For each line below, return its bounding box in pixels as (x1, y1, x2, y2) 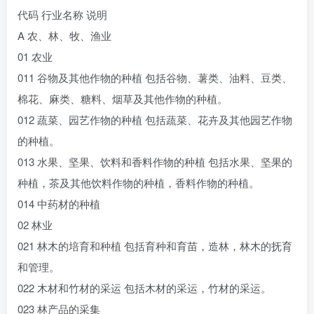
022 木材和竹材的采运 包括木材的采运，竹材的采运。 (18, 280, 271, 295)
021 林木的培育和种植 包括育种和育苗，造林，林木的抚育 (18, 238, 292, 253)
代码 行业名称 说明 (18, 7, 107, 22)
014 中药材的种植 (18, 196, 100, 211)
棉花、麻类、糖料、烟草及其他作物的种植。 (18, 91, 228, 106)
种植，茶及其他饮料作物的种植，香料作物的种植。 (18, 175, 259, 190)
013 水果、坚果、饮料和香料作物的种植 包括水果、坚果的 (18, 154, 292, 169)
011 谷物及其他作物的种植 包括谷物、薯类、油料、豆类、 (18, 70, 292, 85)
